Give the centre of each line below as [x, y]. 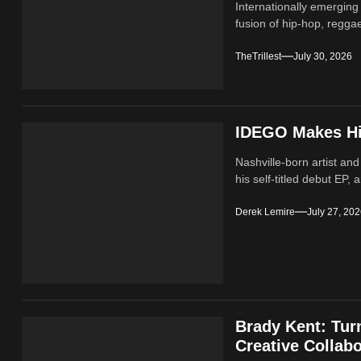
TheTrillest [259, 57]
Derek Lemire [266, 212]
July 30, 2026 [323, 57]
